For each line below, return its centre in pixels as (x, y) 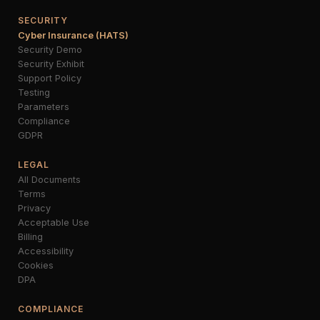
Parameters (44, 107)
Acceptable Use (54, 222)
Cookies (36, 265)
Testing (34, 92)
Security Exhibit (51, 64)
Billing (30, 237)
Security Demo (50, 50)
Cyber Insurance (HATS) (73, 35)
